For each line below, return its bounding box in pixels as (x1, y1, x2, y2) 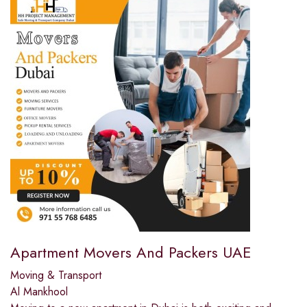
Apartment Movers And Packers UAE (10, 241, 251, 264)
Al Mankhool (10, 284, 68, 300)
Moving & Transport (10, 267, 101, 284)
